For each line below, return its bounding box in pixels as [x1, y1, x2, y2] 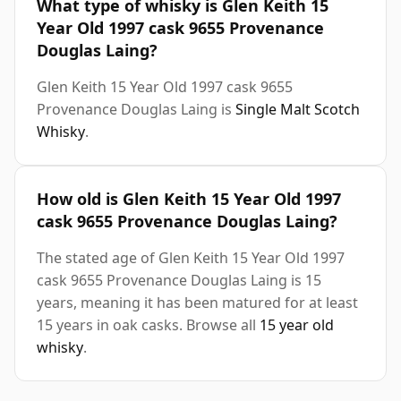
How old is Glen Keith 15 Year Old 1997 [37, 188, 341, 210]
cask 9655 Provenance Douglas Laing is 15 [37, 270, 321, 291]
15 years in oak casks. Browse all [37, 315, 260, 336]
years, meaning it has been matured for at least [37, 293, 358, 313]
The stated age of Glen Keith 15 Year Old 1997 [37, 248, 345, 269]
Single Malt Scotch [235, 99, 360, 120]
